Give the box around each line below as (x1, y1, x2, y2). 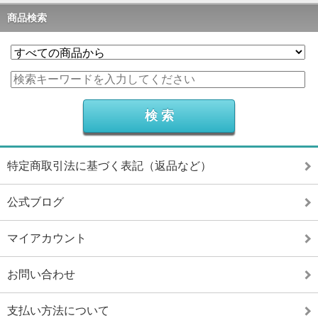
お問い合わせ (7, 268, 75, 281)
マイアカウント (7, 232, 87, 245)
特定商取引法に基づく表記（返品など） (7, 160, 212, 172)
